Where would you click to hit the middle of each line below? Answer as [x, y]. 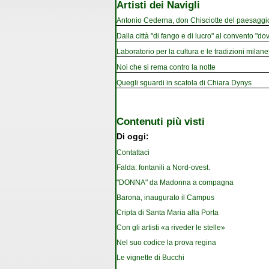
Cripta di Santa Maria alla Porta [168, 213]
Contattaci [133, 153]
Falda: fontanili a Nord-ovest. [163, 168]
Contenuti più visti [161, 121]
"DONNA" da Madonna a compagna [175, 183]
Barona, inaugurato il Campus [165, 198]
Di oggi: [133, 137]
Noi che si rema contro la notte [166, 67]
